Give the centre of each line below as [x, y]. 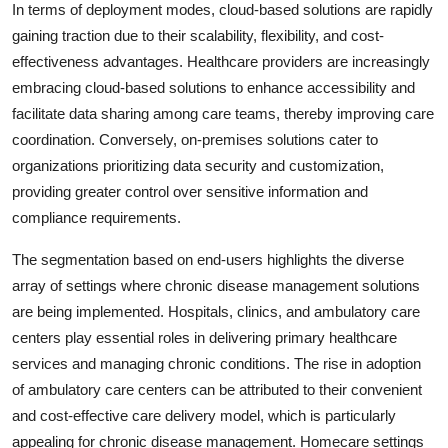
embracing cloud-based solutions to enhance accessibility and [213, 87]
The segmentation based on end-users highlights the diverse [208, 259]
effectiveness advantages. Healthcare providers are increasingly [221, 61]
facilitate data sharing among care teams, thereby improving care [223, 113]
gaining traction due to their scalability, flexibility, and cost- [198, 35]
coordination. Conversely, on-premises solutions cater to [195, 139]
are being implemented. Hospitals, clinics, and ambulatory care [216, 311]
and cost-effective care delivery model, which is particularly [204, 415]
